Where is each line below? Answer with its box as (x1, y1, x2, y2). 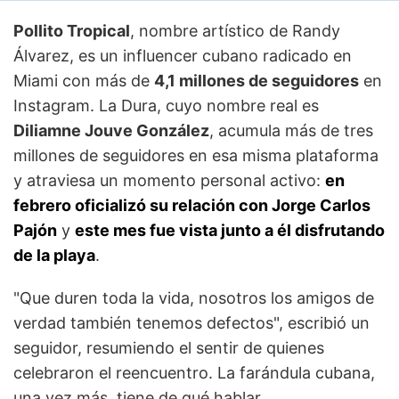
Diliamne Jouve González (13, 120, 209, 140)
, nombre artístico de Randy (130, 20, 340, 40)
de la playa (13, 245, 95, 265)
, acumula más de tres (209, 120, 373, 140)
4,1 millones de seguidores (154, 70, 359, 90)
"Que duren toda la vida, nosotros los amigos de (13, 288, 374, 307)
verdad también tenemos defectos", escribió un (13, 313, 370, 332)
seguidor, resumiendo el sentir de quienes (13, 338, 324, 357)
